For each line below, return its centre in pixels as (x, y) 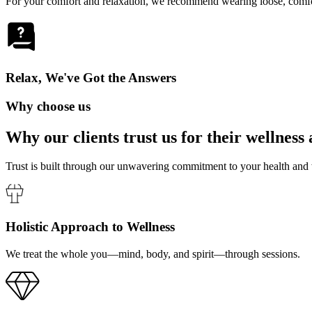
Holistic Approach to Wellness (90, 227)
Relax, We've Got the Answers (91, 77)
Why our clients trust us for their (124, 137)
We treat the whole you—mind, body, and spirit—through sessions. (153, 253)
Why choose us (48, 106)
